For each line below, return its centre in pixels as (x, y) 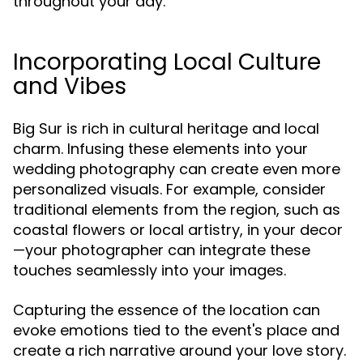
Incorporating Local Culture (167, 62)
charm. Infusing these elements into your (160, 149)
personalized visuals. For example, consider (169, 189)
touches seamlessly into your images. (149, 270)
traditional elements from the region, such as (177, 209)
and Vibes (70, 86)
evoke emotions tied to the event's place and (176, 330)
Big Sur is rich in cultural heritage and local (166, 128)
